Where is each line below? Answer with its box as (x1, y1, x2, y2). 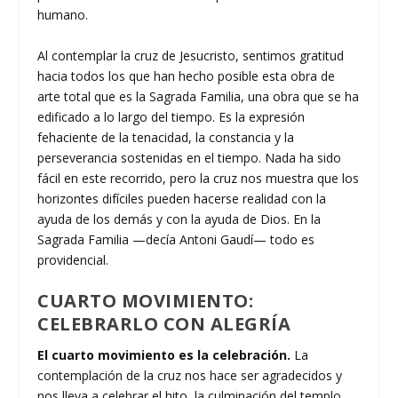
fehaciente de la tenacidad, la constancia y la (37, 128, 295, 146)
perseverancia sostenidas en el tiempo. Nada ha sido (37, 148, 342, 166)
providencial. (37, 251, 109, 268)
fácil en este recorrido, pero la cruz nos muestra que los (37, 169, 360, 187)
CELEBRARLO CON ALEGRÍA (37, 312, 291, 337)
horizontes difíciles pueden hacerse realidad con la (37, 189, 327, 207)
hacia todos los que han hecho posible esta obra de (37, 67, 336, 84)
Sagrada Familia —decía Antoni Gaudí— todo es (37, 230, 315, 248)
